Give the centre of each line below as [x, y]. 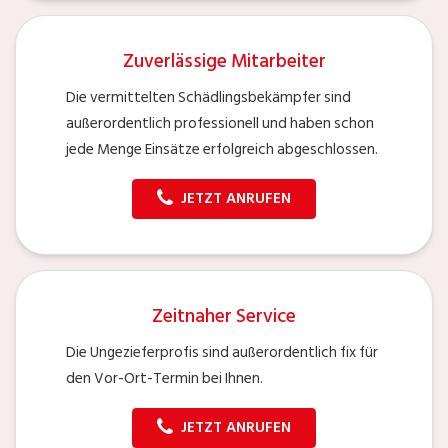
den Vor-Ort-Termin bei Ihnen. [164, 378]
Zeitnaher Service [224, 316]
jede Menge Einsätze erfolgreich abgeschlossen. [222, 149]
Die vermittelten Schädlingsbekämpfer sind [208, 97]
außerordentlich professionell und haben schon [220, 123]
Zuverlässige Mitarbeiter [224, 61]
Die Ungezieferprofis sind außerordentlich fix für [222, 352]
